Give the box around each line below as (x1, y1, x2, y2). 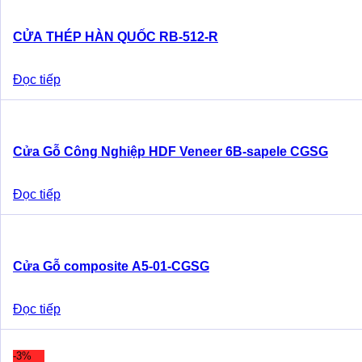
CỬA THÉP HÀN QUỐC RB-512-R (13, 30, 218, 44)
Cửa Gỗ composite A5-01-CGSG (13, 259, 209, 273)
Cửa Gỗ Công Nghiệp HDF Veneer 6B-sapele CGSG (13, 145, 328, 158)
